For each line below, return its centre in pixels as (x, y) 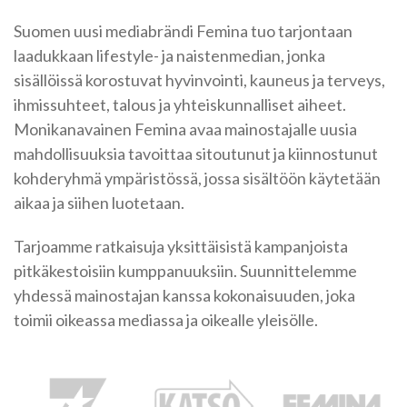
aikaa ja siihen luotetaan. (99, 202)
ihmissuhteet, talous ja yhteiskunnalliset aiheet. (180, 104)
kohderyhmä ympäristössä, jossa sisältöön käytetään (197, 178)
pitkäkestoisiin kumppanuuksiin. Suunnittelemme (185, 271)
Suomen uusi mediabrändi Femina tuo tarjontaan (183, 30)
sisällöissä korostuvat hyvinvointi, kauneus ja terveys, (199, 79)
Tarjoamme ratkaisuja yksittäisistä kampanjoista (181, 247)
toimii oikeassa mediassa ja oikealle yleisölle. (166, 320)
